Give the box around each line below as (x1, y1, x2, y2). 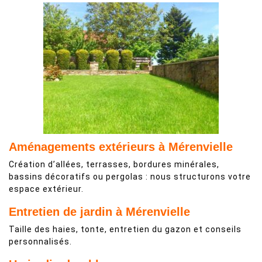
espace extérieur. (9, 184, 84, 194)
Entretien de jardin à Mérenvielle (9, 205, 190, 218)
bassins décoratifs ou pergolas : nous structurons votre (9, 172, 251, 181)
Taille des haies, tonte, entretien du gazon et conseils (9, 225, 242, 234)
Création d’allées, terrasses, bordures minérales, (9, 160, 219, 169)
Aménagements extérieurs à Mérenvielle (9, 140, 233, 153)
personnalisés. (9, 237, 72, 246)
